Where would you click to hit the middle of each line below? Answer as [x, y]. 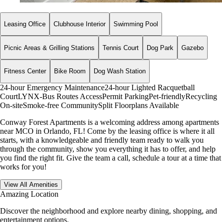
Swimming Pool [136, 24]
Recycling [201, 96]
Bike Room [70, 71]
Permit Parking [125, 96]
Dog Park [160, 48]
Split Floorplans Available [139, 105]
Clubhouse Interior [80, 24]
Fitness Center [25, 71]
